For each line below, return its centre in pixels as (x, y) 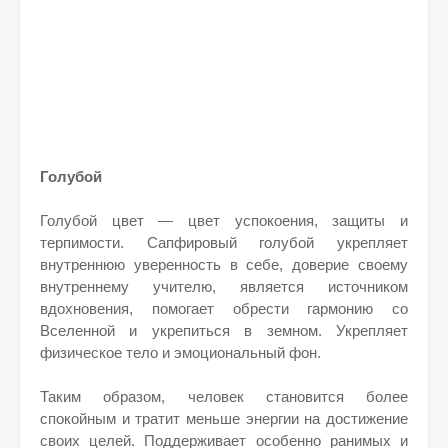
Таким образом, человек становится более (224, 396)
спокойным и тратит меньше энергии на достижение (224, 418)
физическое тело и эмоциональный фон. (180, 352)
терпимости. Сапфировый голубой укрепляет (224, 242)
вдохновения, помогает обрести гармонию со (224, 308)
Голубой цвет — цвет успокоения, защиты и (224, 220)
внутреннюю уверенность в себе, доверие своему (224, 264)
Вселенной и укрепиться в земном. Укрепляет (224, 330)
